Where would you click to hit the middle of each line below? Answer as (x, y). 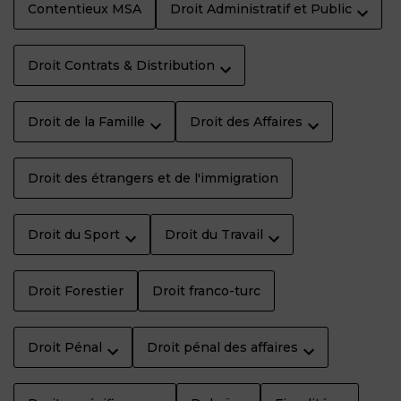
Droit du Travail (214, 235)
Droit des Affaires (246, 122)
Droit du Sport (74, 235)
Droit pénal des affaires (222, 348)
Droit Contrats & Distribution (121, 66)
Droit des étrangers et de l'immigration (153, 179)
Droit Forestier (76, 291)
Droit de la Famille (86, 122)
